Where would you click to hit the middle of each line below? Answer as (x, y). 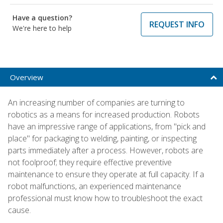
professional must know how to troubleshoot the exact (105, 198)
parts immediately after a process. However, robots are (106, 150)
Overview (27, 77)
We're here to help (42, 28)
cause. (19, 210)
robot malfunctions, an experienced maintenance (95, 186)
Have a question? (42, 17)
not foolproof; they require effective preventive (90, 162)
